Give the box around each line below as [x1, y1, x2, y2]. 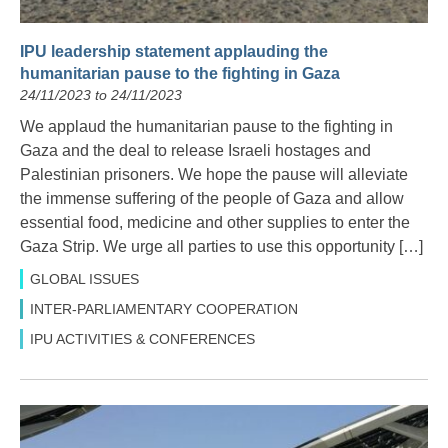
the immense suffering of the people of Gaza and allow [20, 189, 404, 207]
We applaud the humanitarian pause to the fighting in [20, 117, 393, 135]
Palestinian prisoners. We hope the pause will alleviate [20, 165, 408, 183]
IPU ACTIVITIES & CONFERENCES [30, 330, 255, 347]
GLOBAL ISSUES [30, 270, 139, 287]
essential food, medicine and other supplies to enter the [20, 213, 410, 231]
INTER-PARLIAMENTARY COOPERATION [30, 300, 298, 317]
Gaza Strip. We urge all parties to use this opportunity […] [20, 237, 423, 255]
